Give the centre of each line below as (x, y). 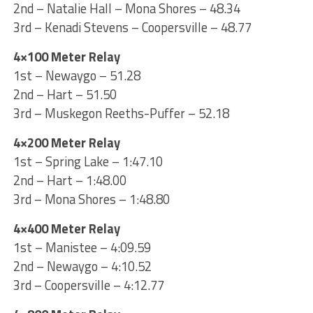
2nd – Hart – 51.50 (65, 94)
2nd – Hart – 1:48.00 (70, 180)
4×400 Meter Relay (66, 228)
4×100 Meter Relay (66, 56)
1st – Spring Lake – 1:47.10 (88, 161)
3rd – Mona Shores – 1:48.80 (91, 199)
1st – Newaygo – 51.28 (77, 75)
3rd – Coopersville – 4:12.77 (88, 285)
